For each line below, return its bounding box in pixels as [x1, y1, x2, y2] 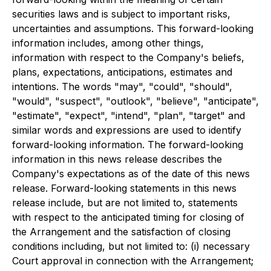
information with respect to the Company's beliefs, [12, 51, 244, 64]
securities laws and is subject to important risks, [12, 8, 230, 20]
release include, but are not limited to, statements [12, 197, 238, 209]
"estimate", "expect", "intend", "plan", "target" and [12, 109, 245, 122]
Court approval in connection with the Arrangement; [12, 255, 253, 267]
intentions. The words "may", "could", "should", [12, 80, 232, 93]
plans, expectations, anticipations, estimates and [12, 66, 232, 78]
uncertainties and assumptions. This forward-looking [12, 22, 253, 34]
